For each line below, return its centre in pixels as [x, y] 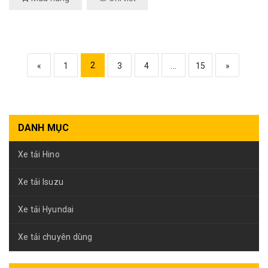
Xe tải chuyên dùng [55, 237]
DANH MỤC [44, 128]
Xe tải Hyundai [46, 209]
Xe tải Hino [39, 154]
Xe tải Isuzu [41, 182]
